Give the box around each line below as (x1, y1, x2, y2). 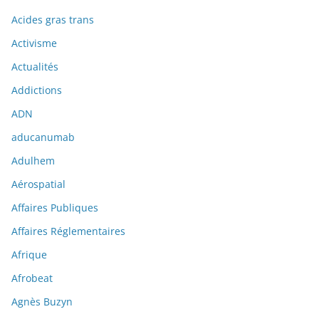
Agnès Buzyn (11, 295, 73, 309)
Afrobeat (11, 271, 53, 286)
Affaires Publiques (11, 201, 98, 215)
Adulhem (11, 154, 55, 168)
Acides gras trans (11, 13, 94, 27)
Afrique (11, 248, 47, 262)
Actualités (11, 60, 58, 74)
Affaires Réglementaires (11, 224, 125, 239)
